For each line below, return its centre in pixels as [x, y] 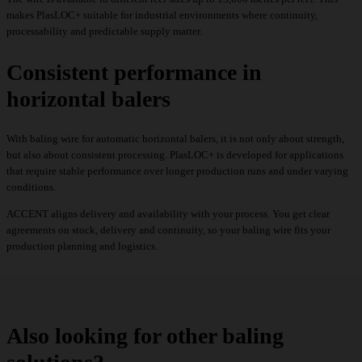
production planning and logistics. [82, 246]
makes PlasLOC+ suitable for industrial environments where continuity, [162, 15]
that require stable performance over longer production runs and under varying [177, 170]
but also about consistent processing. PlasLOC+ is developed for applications [175, 154]
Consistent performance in [134, 72]
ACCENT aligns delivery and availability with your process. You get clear [168, 213]
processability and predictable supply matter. [104, 32]
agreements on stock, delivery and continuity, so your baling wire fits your [168, 229]
